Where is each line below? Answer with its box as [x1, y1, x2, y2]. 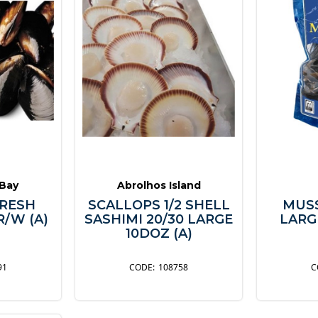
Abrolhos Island [116, 178, 201, 192]
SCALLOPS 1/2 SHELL [87, 197, 230, 213]
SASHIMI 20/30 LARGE [84, 211, 234, 227]
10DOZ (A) [125, 225, 192, 241]
